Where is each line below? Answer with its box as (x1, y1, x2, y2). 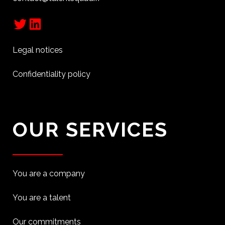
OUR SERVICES (13, 118, 168, 141)
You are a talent (13, 193, 71, 202)
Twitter (12, 18, 38, 28)
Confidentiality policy (13, 69, 90, 79)
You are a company (13, 169, 85, 178)
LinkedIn (27, 18, 58, 28)
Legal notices (13, 45, 63, 55)
